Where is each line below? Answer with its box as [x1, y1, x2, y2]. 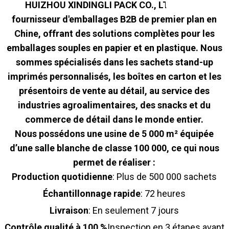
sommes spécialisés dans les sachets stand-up [15, 56, 213, 67]
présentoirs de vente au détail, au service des [19, 85, 210, 96]
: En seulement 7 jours [88, 204, 179, 216]
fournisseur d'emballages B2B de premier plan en [12, 13, 217, 25]
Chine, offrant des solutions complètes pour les [14, 28, 215, 39]
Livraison [50, 204, 89, 216]
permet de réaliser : [73, 156, 156, 168]
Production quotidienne [12, 171, 113, 182]
